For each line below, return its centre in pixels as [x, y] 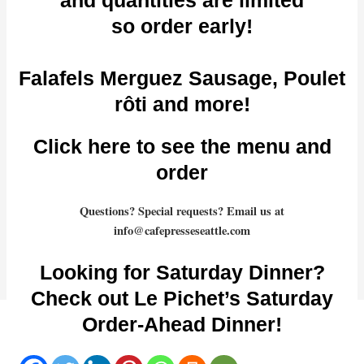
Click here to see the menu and [182, 146]
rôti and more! [182, 104]
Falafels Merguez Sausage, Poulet [182, 78]
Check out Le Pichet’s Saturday [182, 299]
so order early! [182, 26]
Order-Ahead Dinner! [182, 325]
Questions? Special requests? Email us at [182, 210]
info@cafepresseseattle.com [182, 230]
